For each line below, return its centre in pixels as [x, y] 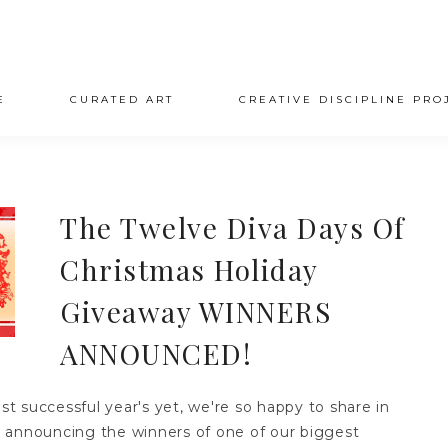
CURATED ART [122, 99]
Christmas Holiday [189, 269]
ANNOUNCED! [156, 353]
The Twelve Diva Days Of [232, 227]
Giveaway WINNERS [196, 311]
